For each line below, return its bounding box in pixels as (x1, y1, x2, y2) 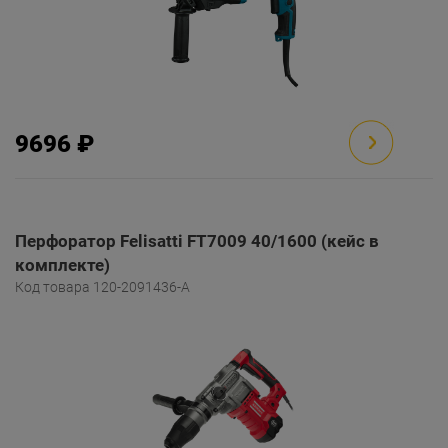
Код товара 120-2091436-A (15, 279, 190, 295)
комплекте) (15, 255, 110, 275)
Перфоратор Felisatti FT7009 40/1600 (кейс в (15, 231, 379, 251)
